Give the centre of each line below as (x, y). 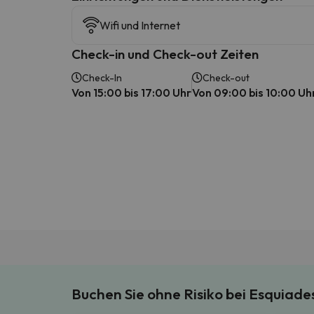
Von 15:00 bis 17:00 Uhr (131, 92)
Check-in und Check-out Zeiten (165, 54)
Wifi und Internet (140, 25)
